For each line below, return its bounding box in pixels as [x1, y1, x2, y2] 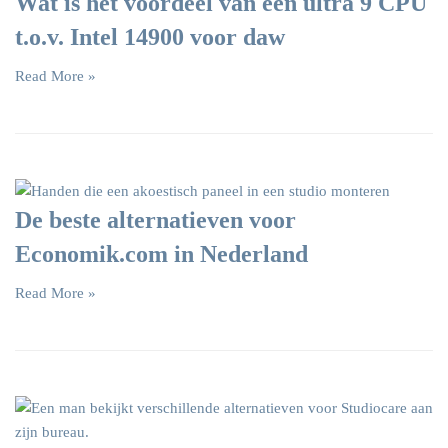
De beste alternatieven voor [15, 207, 296, 234]
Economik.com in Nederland [15, 241, 308, 268]
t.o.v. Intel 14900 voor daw [15, 24, 285, 51]
